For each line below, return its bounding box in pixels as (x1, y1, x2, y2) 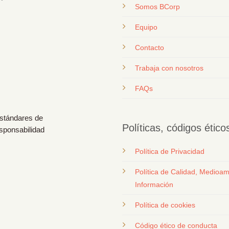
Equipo (134, 23, 157, 32)
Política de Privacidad (134, 147, 204, 155)
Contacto (134, 43, 164, 52)
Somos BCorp (134, 3, 180, 11)
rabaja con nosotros (139, 64, 203, 73)
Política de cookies (134, 200, 195, 209)
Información (134, 180, 173, 189)
